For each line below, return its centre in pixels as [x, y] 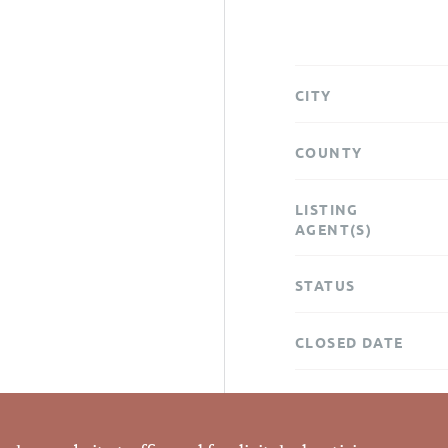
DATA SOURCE [350, 399]
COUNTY [329, 152]
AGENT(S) [334, 229]
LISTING [327, 209]
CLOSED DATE [349, 342]
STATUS [325, 285]
